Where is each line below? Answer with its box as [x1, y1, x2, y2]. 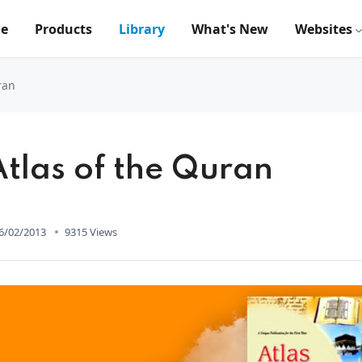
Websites [295, 20, 352, 38]
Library [119, 20, 165, 38]
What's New [192, 20, 268, 38]
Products [35, 20, 92, 38]
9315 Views [65, 224, 117, 239]
